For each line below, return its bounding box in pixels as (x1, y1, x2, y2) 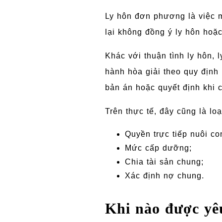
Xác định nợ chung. (124, 171, 204, 180)
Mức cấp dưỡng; (124, 143, 192, 152)
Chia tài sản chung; (124, 157, 204, 166)
